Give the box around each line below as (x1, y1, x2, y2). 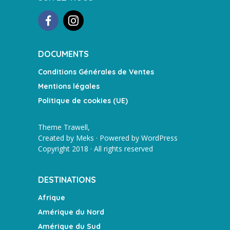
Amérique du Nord (38, 207, 104, 217)
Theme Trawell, (38, 122, 90, 132)
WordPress (141, 132, 178, 143)
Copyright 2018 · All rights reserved (38, 143, 153, 154)
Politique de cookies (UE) (38, 95, 128, 105)
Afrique (38, 193, 65, 202)
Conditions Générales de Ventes (38, 67, 154, 76)
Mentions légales (38, 81, 100, 91)
